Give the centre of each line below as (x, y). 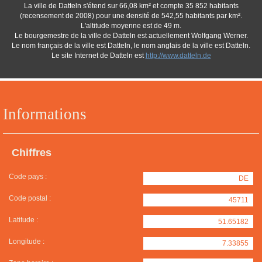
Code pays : (28, 177)
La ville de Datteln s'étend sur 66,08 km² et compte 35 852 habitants (131, 6)
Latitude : (23, 220)
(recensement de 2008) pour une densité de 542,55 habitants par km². (131, 16)
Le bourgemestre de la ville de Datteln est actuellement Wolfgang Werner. (131, 36)
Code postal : (30, 198)
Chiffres (32, 153)
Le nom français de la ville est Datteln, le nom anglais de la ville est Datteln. (131, 46)
